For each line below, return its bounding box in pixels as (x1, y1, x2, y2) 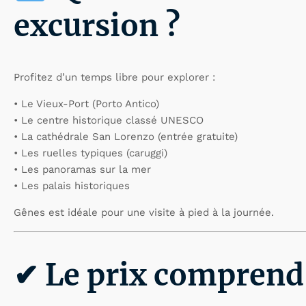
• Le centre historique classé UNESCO (14, 114, 204, 127)
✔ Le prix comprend (14, 257, 304, 294)
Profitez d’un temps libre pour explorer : (14, 71, 215, 84)
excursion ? (14, 7, 180, 44)
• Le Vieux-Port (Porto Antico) (14, 98, 159, 111)
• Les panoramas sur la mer (14, 163, 151, 176)
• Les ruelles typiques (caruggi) (14, 147, 167, 160)
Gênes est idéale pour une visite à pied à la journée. (14, 206, 274, 219)
